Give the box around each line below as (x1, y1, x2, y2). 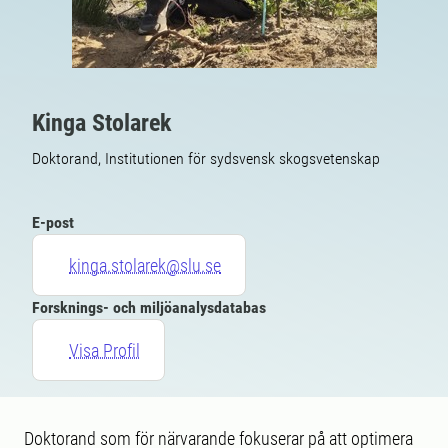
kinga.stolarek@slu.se (69, 254, 221, 276)
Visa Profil (69, 339, 140, 361)
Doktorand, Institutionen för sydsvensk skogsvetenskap (32, 149, 380, 168)
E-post (32, 213, 74, 232)
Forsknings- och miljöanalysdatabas (32, 298, 266, 317)
